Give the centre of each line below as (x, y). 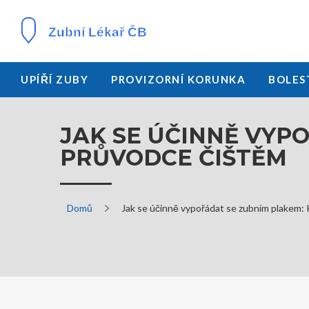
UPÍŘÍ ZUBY (54, 79)
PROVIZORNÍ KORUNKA (178, 79)
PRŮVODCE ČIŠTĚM (173, 158)
